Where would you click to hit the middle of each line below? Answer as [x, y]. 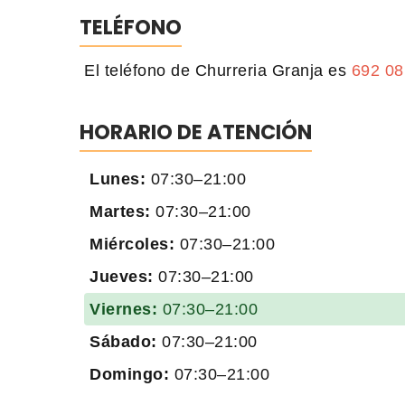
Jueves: [122, 276]
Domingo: [129, 374]
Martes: [120, 211]
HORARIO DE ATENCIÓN [196, 132]
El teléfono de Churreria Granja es [218, 70]
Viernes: [123, 309]
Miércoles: [132, 244]
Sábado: [123, 341]
